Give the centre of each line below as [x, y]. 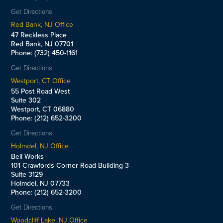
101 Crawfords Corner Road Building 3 [70, 165]
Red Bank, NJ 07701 [42, 44]
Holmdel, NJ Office [40, 146]
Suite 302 [26, 100]
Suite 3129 [27, 174]
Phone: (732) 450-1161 [45, 53]
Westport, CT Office [41, 81]
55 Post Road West [41, 91]
